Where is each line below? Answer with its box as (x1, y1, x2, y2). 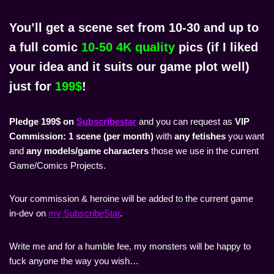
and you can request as (136, 116, 235, 127)
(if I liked (203, 40, 258, 54)
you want (226, 131, 264, 142)
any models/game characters (26, 146, 149, 157)
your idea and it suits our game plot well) (9, 60, 250, 74)
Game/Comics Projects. (9, 160, 108, 171)
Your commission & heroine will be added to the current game (9, 193, 253, 204)
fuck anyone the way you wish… (9, 256, 141, 267)
